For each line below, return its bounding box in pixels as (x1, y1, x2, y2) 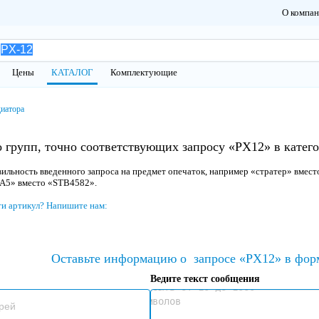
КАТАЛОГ (51, 67, 93, 78)
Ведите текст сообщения (150, 273, 260, 284)
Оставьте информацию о (51, 251, 194, 266)
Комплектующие (110, 67, 177, 78)
